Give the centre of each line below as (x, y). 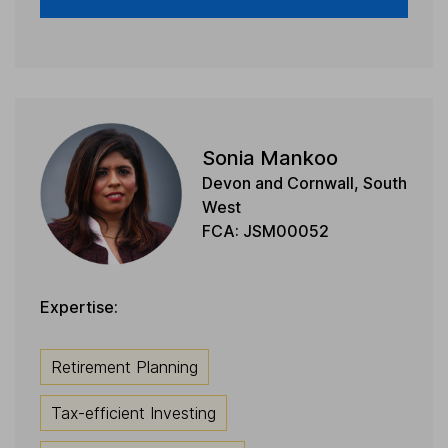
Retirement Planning (124, 366)
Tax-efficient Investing (133, 412)
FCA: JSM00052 (265, 231)
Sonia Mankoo (269, 158)
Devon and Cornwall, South (304, 183)
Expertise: (79, 306)
